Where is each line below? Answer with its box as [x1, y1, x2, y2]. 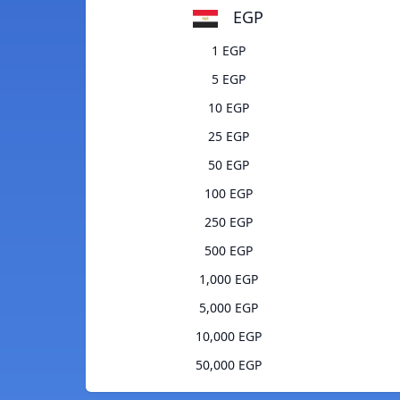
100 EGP [204, 185, 253, 203]
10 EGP [207, 99, 249, 117]
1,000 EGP [198, 271, 258, 288]
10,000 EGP [195, 328, 262, 346]
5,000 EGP [198, 299, 258, 317]
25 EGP [207, 128, 249, 146]
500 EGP [204, 242, 253, 260]
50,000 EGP [195, 356, 262, 374]
